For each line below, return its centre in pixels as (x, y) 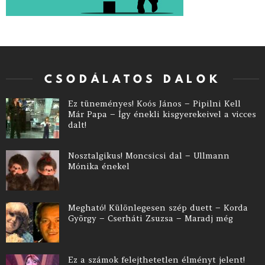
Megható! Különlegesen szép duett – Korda (158, 208)
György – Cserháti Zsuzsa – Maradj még (151, 218)
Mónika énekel (99, 166)
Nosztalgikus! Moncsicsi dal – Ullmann (149, 156)
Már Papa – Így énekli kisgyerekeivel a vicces (162, 114)
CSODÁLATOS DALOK (132, 79)
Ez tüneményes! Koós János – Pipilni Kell (154, 104)
